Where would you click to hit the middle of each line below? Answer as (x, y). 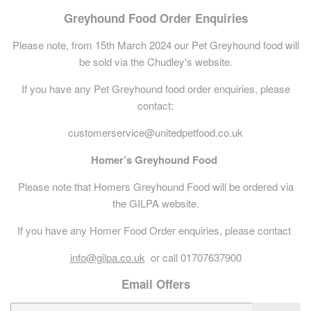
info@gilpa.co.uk (107, 258)
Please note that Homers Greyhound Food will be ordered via (155, 187)
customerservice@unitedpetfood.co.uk (155, 133)
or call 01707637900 (193, 258)
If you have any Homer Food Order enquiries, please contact (155, 230)
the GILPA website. (155, 203)
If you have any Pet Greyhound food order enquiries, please (155, 89)
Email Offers (155, 284)
